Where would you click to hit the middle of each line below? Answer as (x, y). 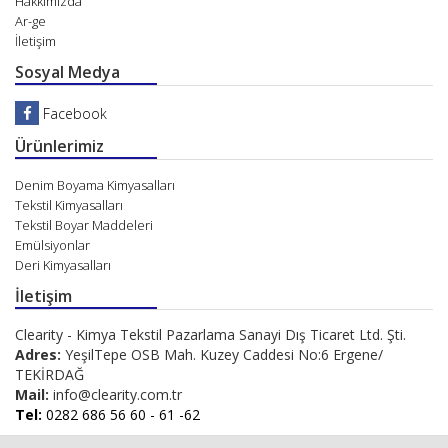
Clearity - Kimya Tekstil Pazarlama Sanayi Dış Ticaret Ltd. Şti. (210, 335)
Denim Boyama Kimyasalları (95, 185)
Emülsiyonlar (52, 245)
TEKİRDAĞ (49, 375)
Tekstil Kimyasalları (69, 205)
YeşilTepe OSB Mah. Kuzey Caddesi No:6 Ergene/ (222, 355)
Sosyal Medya (67, 72)
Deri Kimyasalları (63, 265)
